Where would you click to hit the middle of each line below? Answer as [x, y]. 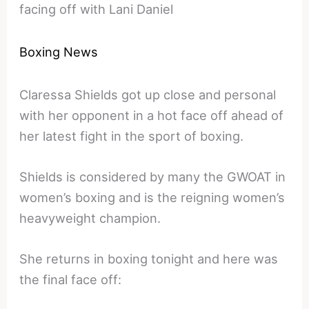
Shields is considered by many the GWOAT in [153, 176]
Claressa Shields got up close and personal [148, 94]
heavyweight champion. [90, 218]
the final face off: [71, 280]
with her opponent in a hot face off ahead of [152, 115]
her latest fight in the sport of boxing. [132, 136]
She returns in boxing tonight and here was [149, 259]
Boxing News [59, 51]
